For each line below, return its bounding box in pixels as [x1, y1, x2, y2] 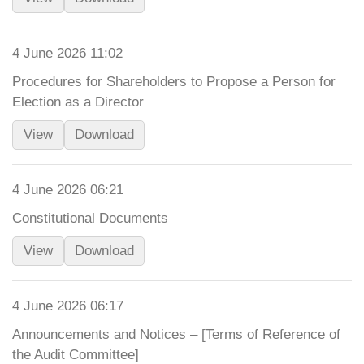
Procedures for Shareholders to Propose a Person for [12, 74, 336, 89]
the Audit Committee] [12, 347, 139, 362]
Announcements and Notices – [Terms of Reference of [12, 327, 340, 342]
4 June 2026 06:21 [12, 182, 123, 197]
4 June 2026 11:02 [12, 45, 123, 61]
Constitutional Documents [12, 210, 168, 226]
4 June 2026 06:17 [12, 298, 123, 314]
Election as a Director [12, 94, 144, 110]
